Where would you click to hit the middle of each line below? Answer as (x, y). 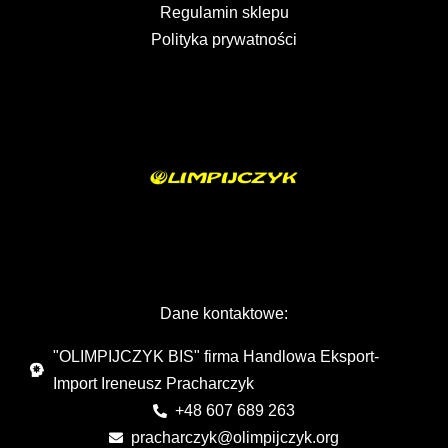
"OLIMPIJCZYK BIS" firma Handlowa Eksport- (215, 356)
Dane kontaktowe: (224, 313)
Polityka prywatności (224, 39)
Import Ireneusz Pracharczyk (153, 383)
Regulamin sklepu (224, 12)
